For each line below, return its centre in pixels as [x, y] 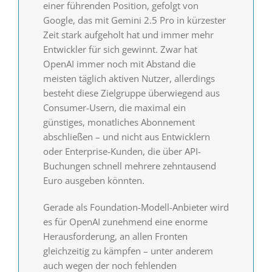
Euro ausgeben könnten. [93, 181]
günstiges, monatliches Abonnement [119, 122]
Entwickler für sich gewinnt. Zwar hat [120, 49]
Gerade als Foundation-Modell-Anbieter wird [136, 207]
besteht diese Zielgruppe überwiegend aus [131, 93]
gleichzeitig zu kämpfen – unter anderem [128, 251]
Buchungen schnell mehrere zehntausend [129, 166]
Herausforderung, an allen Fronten [115, 236]
